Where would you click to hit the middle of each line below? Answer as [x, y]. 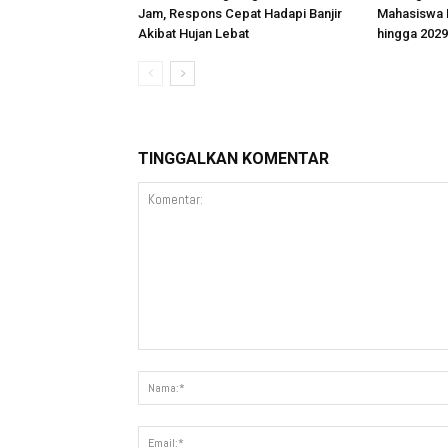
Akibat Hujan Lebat [193, 33]
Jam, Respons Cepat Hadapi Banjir [240, 13]
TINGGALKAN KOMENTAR [233, 158]
